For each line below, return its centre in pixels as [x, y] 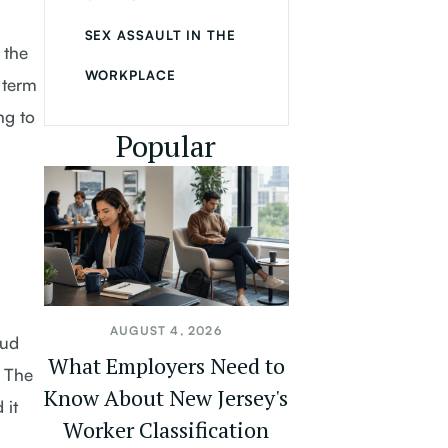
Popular [166, 146]
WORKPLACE [130, 75]
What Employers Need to [166, 365]
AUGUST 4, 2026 [166, 330]
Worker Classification [166, 429]
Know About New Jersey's [166, 397]
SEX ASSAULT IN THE [160, 35]
